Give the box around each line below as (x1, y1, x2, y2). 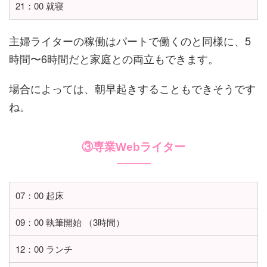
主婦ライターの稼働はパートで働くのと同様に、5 (9, 33, 251, 49)
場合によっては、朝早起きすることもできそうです (9, 80, 256, 97)
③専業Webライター (82, 141, 185, 154)
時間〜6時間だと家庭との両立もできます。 (9, 51, 219, 67)
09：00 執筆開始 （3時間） (15, 216, 125, 229)
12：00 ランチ (15, 243, 73, 256)
